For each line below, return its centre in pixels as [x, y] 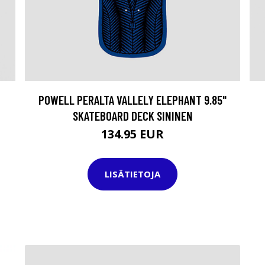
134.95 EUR [132, 134]
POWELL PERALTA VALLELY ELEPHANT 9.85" [132, 99]
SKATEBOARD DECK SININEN [132, 115]
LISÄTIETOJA [132, 174]
